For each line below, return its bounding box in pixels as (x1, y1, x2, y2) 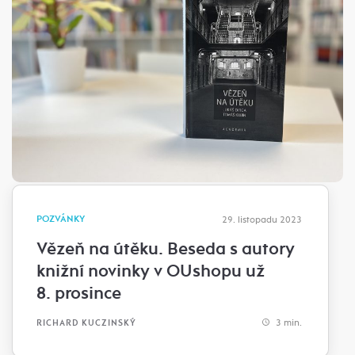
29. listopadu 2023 (222, 214, 302, 226)
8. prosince (36, 282, 121, 305)
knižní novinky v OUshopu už (36, 260, 265, 283)
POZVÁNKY (36, 213, 85, 226)
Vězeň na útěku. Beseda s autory (36, 238, 295, 261)
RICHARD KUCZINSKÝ (36, 317, 136, 328)
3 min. (273, 317, 302, 329)
